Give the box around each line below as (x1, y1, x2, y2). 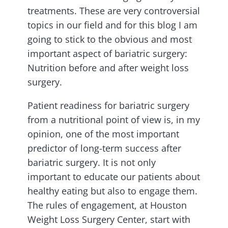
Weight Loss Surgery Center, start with (27, 213, 190, 226)
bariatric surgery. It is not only (27, 156, 156, 169)
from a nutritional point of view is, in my (27, 113, 200, 126)
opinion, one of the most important (27, 128, 179, 140)
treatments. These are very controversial (27, 5, 200, 17)
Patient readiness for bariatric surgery (27, 99, 189, 112)
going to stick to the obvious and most (27, 33, 192, 46)
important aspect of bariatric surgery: (27, 47, 187, 60)
